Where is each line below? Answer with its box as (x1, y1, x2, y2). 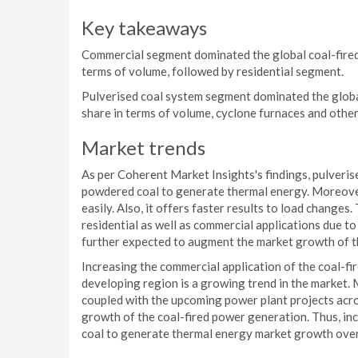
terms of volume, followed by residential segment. (82, 64, 344, 78)
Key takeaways (82, 16, 207, 39)
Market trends (82, 136, 205, 159)
